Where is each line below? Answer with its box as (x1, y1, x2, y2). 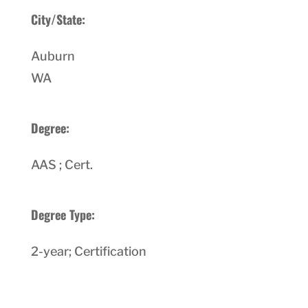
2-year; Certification (30, 244, 146, 258)
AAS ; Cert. (30, 157, 93, 172)
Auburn (30, 49, 75, 63)
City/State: (30, 10, 85, 28)
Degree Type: (30, 206, 98, 223)
